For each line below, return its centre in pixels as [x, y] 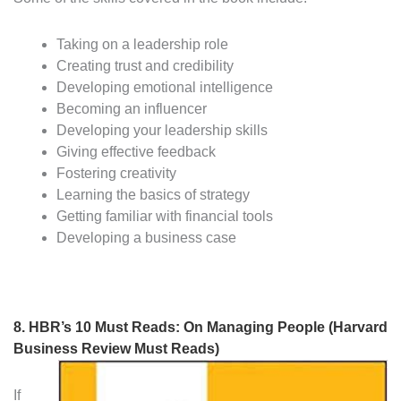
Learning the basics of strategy [153, 195]
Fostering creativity [116, 174]
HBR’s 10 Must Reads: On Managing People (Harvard [208, 328]
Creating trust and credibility [145, 66]
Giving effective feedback [136, 152]
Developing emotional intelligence [165, 88]
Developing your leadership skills [162, 131]
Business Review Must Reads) [116, 349]
